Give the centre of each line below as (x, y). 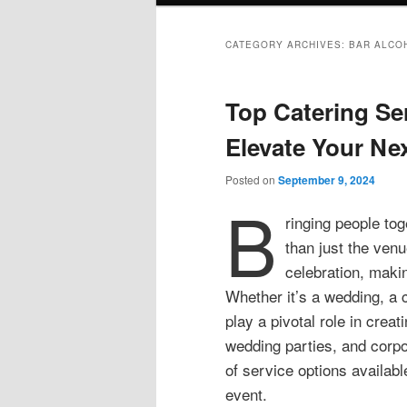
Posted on (252, 180)
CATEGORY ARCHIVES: (287, 45)
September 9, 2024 (327, 180)
